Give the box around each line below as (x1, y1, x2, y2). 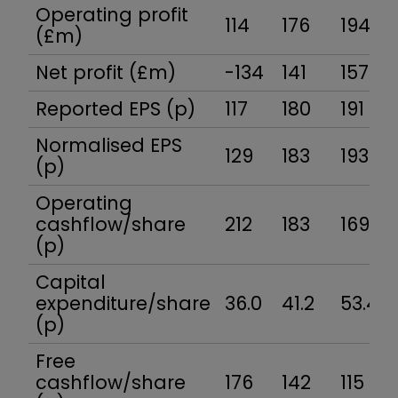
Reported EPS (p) (36, 95, 195, 122)
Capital (36, 268, 106, 295)
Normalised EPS (36, 131, 182, 158)
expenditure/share (36, 290, 211, 316)
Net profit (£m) (36, 59, 176, 85)
